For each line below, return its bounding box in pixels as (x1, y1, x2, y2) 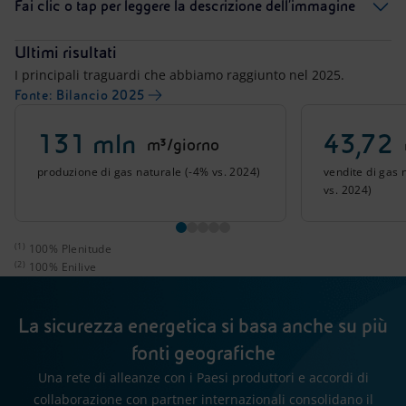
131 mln (37, 130, 136, 160)
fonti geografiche (130, 343, 275, 365)
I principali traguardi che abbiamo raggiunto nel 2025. (14, 66, 344, 84)
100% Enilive (25, 259, 97, 275)
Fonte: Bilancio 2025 (14, 88, 146, 103)
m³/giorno (147, 136, 219, 155)
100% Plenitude (25, 241, 112, 257)
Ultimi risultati (14, 43, 117, 63)
